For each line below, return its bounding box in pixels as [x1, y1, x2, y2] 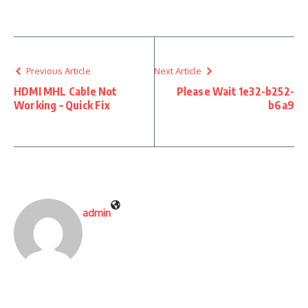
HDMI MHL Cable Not [14, 85, 118, 98]
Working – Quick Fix [14, 98, 110, 112]
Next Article [154, 65, 201, 76]
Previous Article [26, 65, 91, 76]
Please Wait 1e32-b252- [176, 85, 294, 98]
